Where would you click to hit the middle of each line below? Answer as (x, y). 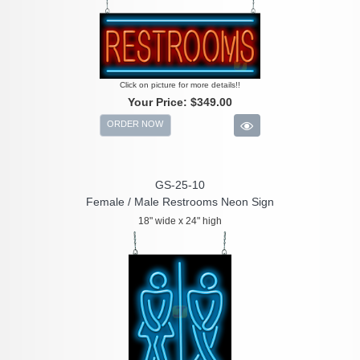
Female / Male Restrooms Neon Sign (180, 202)
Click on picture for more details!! (180, 85)
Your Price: (159, 102)
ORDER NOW (135, 124)
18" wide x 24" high (180, 221)
